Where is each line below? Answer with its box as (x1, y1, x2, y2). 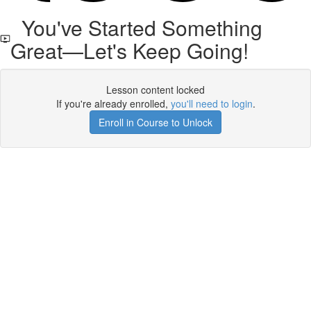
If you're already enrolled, (56, 96, 171, 110)
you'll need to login (170, 96, 253, 110)
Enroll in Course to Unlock (99, 115, 212, 129)
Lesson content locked (106, 83, 205, 96)
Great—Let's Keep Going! (10, 35, 249, 65)
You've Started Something (10, 12, 262, 42)
